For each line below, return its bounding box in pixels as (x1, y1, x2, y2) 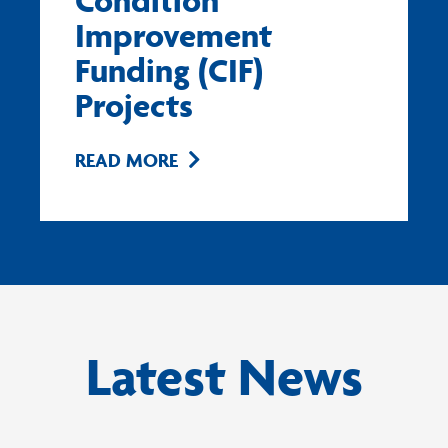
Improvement (75, 15, 272, 56)
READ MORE (75, 148, 178, 173)
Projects (75, 85, 193, 126)
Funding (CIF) (75, 50, 263, 91)
